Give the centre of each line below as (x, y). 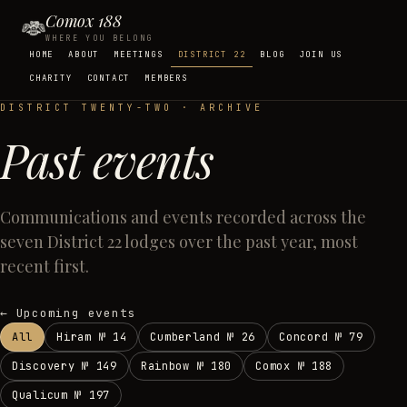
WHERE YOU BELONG (99, 38)
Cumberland (185, 337)
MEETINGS (139, 55)
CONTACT (109, 78)
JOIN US (321, 55)
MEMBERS (166, 78)
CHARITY (51, 78)
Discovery (44, 366)
